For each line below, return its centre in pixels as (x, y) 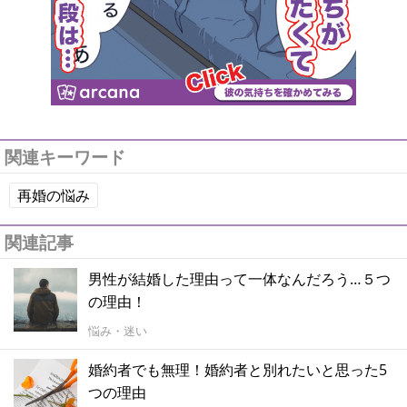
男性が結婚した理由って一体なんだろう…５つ (239, 278)
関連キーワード (65, 156)
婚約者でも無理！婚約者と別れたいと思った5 (238, 369)
